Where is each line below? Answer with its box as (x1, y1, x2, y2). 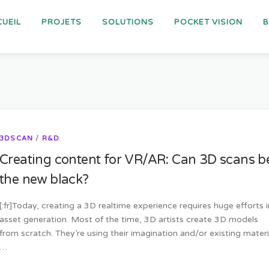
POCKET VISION (174, 17, 243, 27)
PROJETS (41, 17, 82, 27)
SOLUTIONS (102, 17, 154, 27)
